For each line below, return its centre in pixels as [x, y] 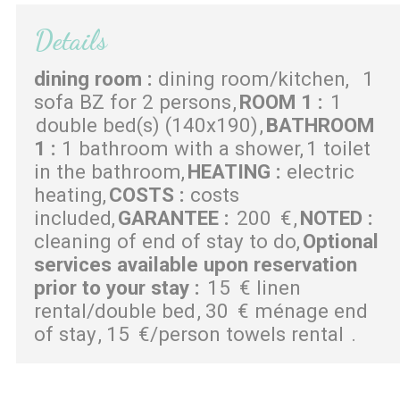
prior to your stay [114, 287]
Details [71, 40]
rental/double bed [115, 310]
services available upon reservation [196, 264]
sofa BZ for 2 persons [133, 101]
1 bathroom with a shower [181, 148]
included [73, 217]
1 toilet [338, 148]
